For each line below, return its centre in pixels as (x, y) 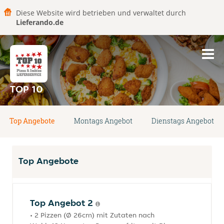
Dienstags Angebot (183, 121)
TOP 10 (26, 89)
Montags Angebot (103, 121)
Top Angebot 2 (63, 203)
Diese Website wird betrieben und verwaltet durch (101, 13)
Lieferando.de (40, 22)
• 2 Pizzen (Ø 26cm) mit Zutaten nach (92, 215)
